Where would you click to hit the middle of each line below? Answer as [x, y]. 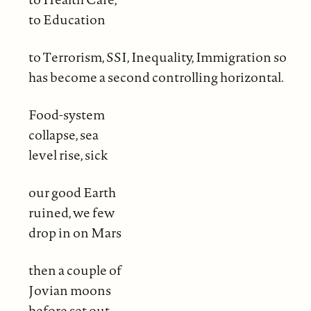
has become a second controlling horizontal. [156, 77]
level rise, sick [68, 154]
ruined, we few [71, 212]
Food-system [66, 114]
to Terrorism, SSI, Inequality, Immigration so [157, 57]
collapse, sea [63, 134]
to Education [67, 19]
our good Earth [72, 192]
